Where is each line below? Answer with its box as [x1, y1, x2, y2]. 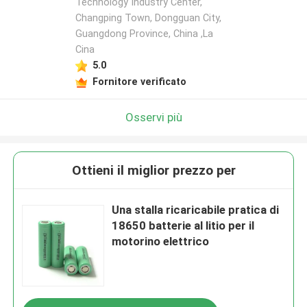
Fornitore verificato [92, 75, 186, 87]
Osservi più [125, 110, 182, 124]
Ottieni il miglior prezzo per [71, 162, 236, 179]
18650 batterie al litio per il [112, 219, 255, 233]
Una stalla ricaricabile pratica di [112, 203, 280, 217]
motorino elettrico [112, 234, 210, 249]
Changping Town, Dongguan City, [75, 12, 221, 24]
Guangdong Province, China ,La [75, 28, 213, 40]
